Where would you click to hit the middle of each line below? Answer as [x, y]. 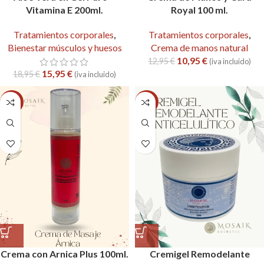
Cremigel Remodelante [199, 254]
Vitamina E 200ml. [65, 10]
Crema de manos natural [199, 47]
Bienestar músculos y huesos [65, 47]
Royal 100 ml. [199, 10]
